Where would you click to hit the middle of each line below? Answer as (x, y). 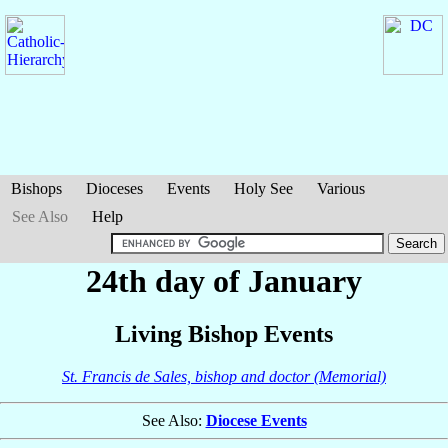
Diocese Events (256, 421)
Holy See (263, 188)
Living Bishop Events (224, 334)
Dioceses (114, 188)
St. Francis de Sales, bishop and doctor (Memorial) (224, 377)
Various (341, 188)
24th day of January (224, 281)
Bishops (36, 188)
